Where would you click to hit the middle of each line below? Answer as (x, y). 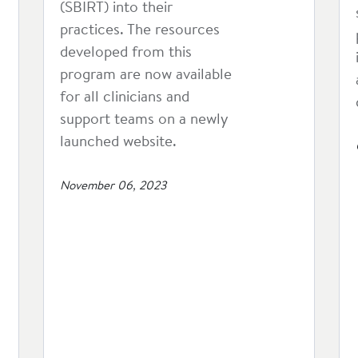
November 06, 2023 (113, 187)
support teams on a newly (144, 120)
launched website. (118, 143)
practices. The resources (140, 31)
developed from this (126, 53)
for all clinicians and (125, 98)
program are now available (146, 76)
